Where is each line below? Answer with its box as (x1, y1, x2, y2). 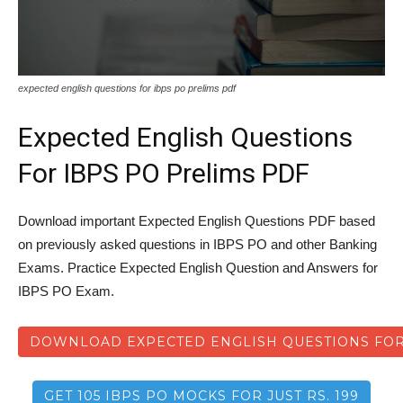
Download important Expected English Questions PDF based (18, 213, 375, 229)
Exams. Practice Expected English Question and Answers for (18, 260, 378, 276)
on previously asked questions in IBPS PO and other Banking (18, 237, 377, 253)
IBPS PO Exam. (18, 283, 114, 300)
